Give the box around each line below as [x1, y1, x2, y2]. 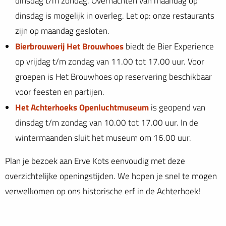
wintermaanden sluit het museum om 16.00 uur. [15, 132, 191, 143]
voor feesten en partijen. [15, 86, 104, 97]
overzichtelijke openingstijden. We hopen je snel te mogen [5, 170, 217, 182]
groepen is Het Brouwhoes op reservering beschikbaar [15, 71, 212, 82]
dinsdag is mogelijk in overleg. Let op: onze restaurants [15, 10, 214, 21]
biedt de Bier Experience [124, 40, 214, 52]
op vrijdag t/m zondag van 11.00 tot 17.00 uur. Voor [15, 55, 204, 67]
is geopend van [149, 101, 205, 113]
